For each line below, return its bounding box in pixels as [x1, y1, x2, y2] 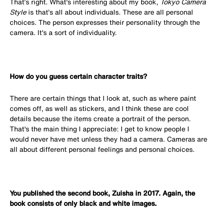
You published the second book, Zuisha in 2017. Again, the [10, 187, 195, 198]
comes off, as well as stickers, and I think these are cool [10, 103, 189, 113]
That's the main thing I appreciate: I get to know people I [10, 123, 189, 134]
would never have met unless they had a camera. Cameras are [10, 133, 207, 144]
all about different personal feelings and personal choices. [10, 144, 195, 154]
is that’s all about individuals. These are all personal [26, 6, 193, 17]
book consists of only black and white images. [10, 198, 159, 208]
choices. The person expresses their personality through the [10, 17, 200, 27]
